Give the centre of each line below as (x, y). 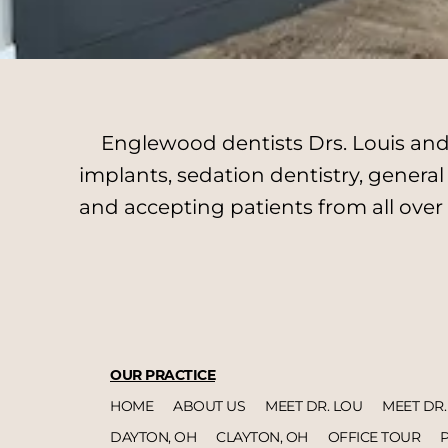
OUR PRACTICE (162, 374)
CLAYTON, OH (262, 436)
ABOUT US (209, 405)
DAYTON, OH (153, 436)
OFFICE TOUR (373, 436)
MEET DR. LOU (313, 405)
